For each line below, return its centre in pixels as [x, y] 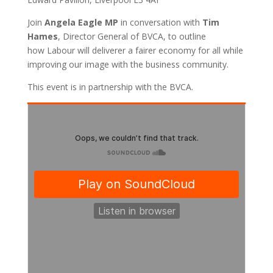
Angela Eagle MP [80, 22]
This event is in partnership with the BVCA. [110, 87]
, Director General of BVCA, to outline [132, 36]
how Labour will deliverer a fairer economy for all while [135, 50]
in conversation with [160, 22]
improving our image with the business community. [128, 64]
